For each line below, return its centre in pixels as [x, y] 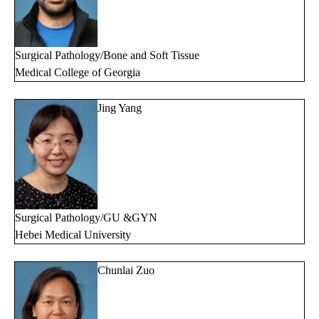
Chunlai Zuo [126, 271]
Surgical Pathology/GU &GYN [86, 218]
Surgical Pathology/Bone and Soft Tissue [107, 55]
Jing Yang [120, 108]
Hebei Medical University [73, 235]
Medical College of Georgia [78, 72]
